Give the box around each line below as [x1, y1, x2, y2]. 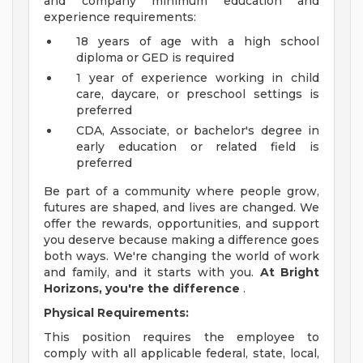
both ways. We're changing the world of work [44, 249, 319, 264]
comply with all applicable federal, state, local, [44, 346, 319, 361]
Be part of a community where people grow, [44, 184, 319, 199]
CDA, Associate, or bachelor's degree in [76, 123, 319, 139]
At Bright [259, 265, 319, 280]
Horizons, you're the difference [44, 281, 240, 297]
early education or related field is [76, 139, 319, 155]
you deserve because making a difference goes [44, 233, 319, 248]
